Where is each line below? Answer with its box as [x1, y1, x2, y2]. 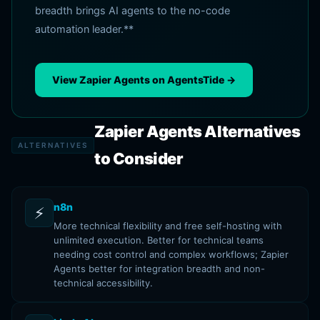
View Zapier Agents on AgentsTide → [52, 74, 236, 86]
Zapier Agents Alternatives [94, 122, 301, 141]
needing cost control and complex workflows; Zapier [54, 249, 289, 260]
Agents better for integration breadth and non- [54, 263, 265, 274]
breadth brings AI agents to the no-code [35, 4, 230, 17]
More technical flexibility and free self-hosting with [54, 220, 282, 231]
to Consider [94, 149, 184, 168]
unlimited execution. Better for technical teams [54, 234, 264, 246]
